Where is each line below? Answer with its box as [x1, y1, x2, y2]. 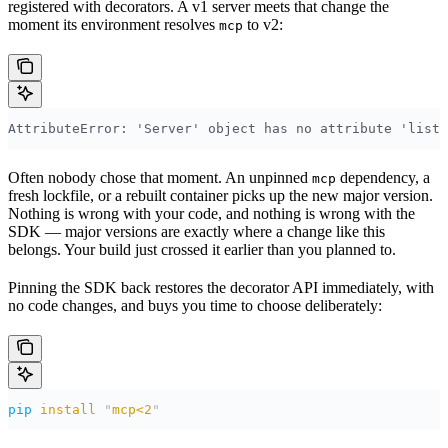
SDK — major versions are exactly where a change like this [8, 223, 385, 241]
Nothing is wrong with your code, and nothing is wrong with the [8, 205, 415, 223]
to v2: [243, 16, 283, 34]
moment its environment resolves [8, 16, 219, 34]
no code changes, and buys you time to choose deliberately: [8, 297, 382, 315]
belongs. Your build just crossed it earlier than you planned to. [8, 241, 396, 259]
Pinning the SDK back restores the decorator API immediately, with [8, 279, 434, 297]
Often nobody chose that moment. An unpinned [8, 169, 312, 187]
